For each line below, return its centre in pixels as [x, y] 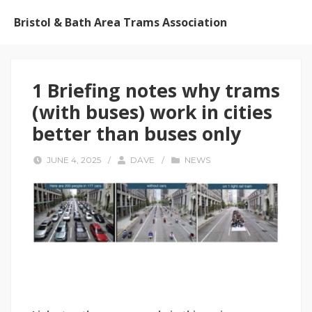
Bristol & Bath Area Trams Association [120, 22]
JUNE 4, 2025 [74, 160]
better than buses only [136, 134]
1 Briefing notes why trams [156, 91]
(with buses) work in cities [152, 112]
